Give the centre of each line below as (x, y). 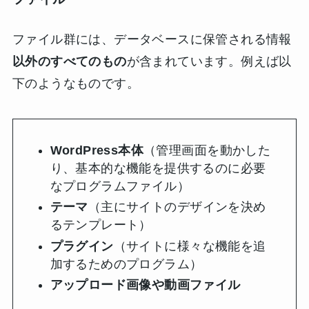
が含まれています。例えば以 (209, 61)
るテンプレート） (101, 225)
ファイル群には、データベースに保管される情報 (152, 39)
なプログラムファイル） (120, 186)
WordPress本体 (97, 150)
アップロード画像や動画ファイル (145, 285)
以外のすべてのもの (69, 61)
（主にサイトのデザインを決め (177, 207)
